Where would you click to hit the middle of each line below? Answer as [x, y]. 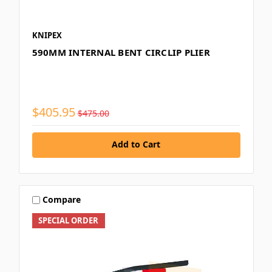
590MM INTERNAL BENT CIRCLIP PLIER [121, 52]
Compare [62, 200]
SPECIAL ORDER [69, 220]
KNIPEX [47, 35]
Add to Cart [136, 144]
